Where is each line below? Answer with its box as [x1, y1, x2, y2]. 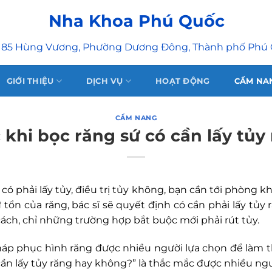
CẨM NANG [115, 114, 157, 122]
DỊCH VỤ [86, 76, 123, 86]
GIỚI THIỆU [6, 76, 54, 86]
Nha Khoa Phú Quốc [49, 10, 225, 31]
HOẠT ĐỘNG [155, 76, 210, 86]
